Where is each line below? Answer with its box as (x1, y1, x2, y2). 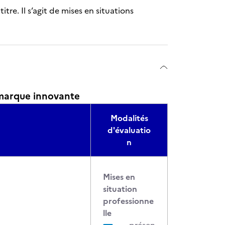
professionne (103, 195, 154, 207)
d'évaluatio (107, 124, 151, 136)
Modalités (110, 112, 148, 124)
